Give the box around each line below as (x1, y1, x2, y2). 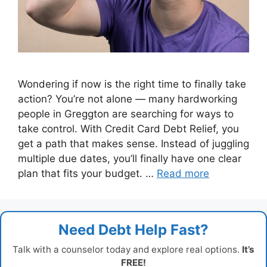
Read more (157, 167, 209, 179)
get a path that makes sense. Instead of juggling (18, 137, 249, 150)
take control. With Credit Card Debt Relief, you (18, 122, 239, 135)
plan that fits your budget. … (18, 167, 157, 179)
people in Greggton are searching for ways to (18, 107, 234, 120)
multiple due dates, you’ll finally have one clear (18, 152, 241, 164)
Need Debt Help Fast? (58, 221, 209, 238)
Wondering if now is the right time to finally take (18, 77, 246, 90)
